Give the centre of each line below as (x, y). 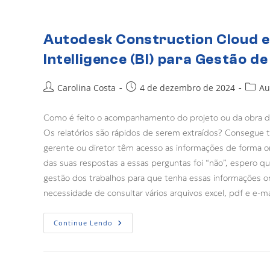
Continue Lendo (83, 223)
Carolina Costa (86, 88)
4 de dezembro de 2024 (187, 88)
